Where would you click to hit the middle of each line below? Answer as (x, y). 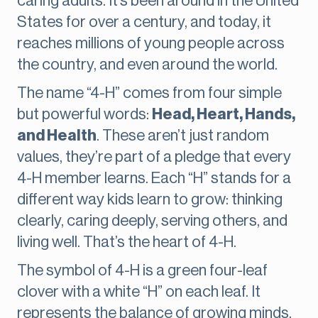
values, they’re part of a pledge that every (154, 157)
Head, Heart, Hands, (224, 115)
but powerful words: (84, 115)
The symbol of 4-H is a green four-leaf (142, 271)
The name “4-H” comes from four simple (149, 93)
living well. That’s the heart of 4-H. (127, 242)
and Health (57, 136)
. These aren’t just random (183, 136)
